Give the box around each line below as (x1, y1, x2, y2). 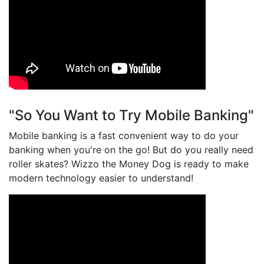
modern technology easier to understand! (9, 172, 193, 184)
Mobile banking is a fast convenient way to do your (9, 130, 239, 142)
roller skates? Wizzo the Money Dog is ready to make (9, 158, 249, 170)
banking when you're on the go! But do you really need (9, 144, 253, 156)
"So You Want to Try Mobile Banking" (9, 107, 254, 124)
